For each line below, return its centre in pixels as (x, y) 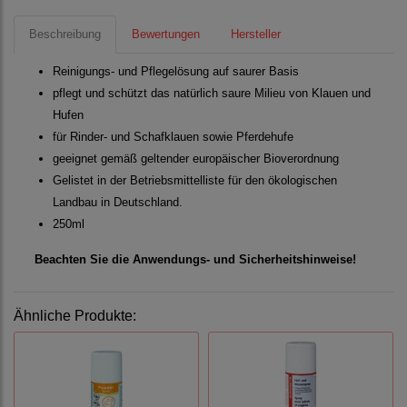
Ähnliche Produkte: (75, 316)
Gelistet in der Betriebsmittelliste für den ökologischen (195, 181)
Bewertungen (166, 35)
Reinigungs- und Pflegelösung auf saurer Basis (176, 72)
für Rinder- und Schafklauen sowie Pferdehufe (173, 137)
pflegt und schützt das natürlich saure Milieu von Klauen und (212, 94)
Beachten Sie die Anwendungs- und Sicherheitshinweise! (195, 260)
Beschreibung (65, 35)
